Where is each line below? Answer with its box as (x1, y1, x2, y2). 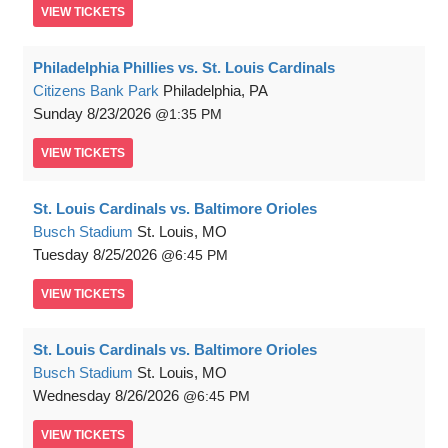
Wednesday (33, 387, 111, 404)
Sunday (33, 105, 83, 122)
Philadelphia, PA (163, 82, 268, 99)
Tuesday (33, 246, 89, 263)
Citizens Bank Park (33, 82, 159, 99)
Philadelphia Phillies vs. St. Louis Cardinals (33, 59, 335, 76)
